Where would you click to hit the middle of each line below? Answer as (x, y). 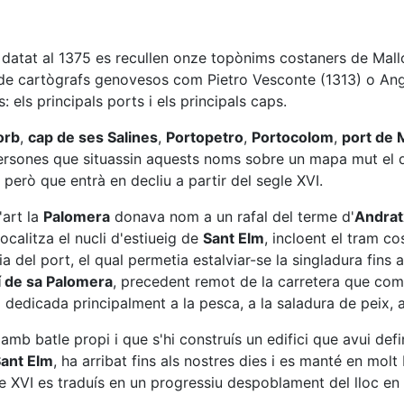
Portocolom (293, 137)
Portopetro (205, 137)
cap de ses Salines (93, 137)
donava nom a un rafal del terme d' (232, 216)
